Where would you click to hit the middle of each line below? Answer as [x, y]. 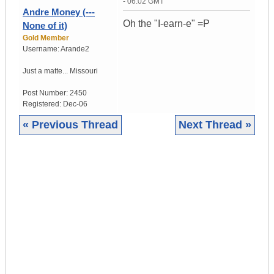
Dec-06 [75, 104]
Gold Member [46, 38]
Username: [42, 49]
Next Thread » [215, 125]
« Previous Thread [70, 125]
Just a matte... [45, 71]
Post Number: [46, 93]
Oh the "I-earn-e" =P [166, 24]
